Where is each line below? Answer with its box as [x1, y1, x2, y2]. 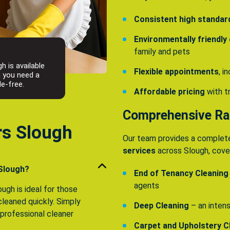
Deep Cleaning [134, 201, 189, 211]
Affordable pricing [134, 87, 205, 97]
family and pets [134, 47, 190, 57]
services [123, 146, 156, 156]
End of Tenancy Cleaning [134, 168, 228, 179]
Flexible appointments [134, 67, 219, 77]
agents [134, 181, 159, 191]
